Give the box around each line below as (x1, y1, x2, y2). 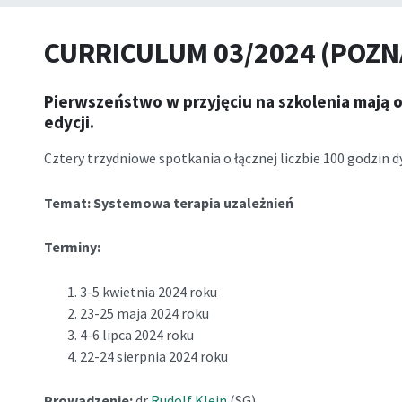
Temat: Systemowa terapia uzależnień (43, 193, 293, 212)
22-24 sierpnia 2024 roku (79, 346, 228, 365)
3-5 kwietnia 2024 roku (79, 282, 217, 301)
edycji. (43, 111, 94, 133)
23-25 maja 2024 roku (79, 303, 209, 322)
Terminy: (43, 238, 100, 257)
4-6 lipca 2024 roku (79, 325, 194, 344)
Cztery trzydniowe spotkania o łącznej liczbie (43, 149, 320, 167)
